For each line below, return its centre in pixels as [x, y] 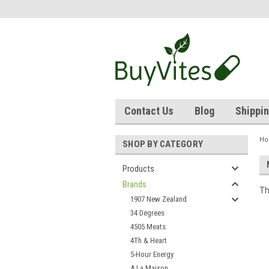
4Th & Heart [149, 240]
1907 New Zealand [159, 199]
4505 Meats [148, 227]
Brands [134, 184]
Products [138, 169]
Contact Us [149, 111]
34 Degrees [147, 213]
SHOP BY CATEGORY [163, 144]
